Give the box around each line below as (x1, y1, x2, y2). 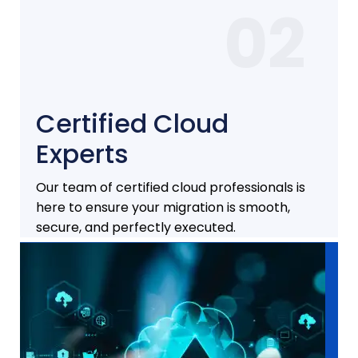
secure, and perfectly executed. (36, 218, 236, 237)
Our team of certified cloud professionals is (36, 178, 305, 197)
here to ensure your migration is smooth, (36, 198, 290, 217)
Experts (36, 136, 129, 173)
